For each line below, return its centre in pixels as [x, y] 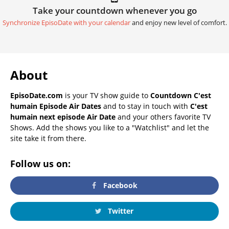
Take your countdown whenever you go [114, 10]
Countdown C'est [181, 95]
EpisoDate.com [37, 95]
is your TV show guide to [107, 95]
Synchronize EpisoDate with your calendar [66, 22]
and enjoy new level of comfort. [178, 22]
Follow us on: [40, 163]
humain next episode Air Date [63, 117]
